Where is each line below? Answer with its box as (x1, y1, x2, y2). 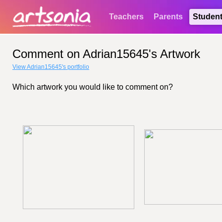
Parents (154, 12, 183, 21)
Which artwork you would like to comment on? (12, 83, 173, 91)
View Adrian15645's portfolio (12, 63, 89, 70)
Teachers (109, 12, 144, 21)
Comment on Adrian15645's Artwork (12, 47, 200, 60)
